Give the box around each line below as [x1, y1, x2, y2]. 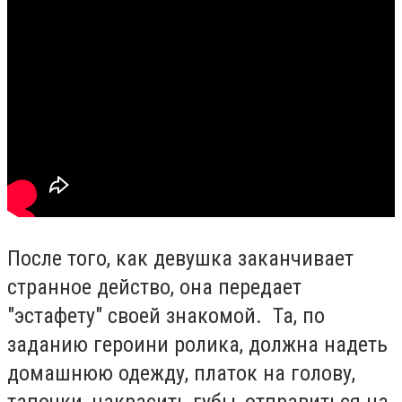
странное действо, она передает [7, 274, 301, 300]
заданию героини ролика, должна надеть [7, 331, 388, 357]
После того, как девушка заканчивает [7, 245, 354, 271]
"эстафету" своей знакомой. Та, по [7, 302, 325, 328]
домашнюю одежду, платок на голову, [7, 360, 355, 386]
